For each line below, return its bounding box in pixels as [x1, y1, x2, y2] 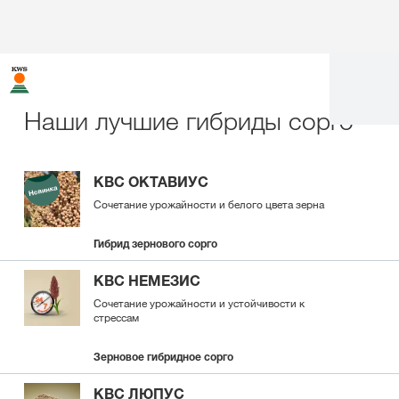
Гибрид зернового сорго [94, 237, 217, 250]
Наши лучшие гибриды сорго [24, 105, 354, 136]
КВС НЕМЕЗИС [94, 272, 200, 289]
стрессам [94, 310, 139, 324]
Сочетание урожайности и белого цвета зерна [94, 197, 324, 211]
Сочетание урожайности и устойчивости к [94, 296, 305, 310]
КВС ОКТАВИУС [94, 173, 208, 191]
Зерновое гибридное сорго [94, 350, 233, 363]
